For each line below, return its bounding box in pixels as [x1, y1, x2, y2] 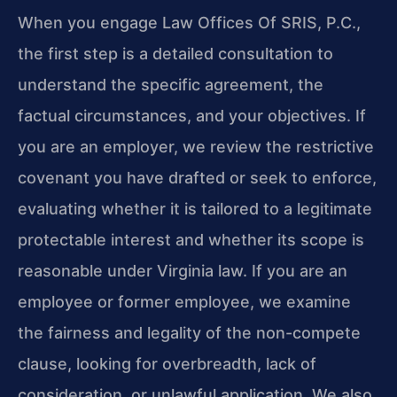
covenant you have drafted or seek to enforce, [18, 167, 377, 187]
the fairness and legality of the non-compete [18, 323, 361, 342]
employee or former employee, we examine [18, 292, 351, 311]
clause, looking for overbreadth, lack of [18, 354, 316, 373]
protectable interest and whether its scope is [18, 230, 364, 249]
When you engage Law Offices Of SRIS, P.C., [18, 12, 361, 32]
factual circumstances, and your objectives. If [18, 105, 366, 125]
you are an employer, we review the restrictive [18, 136, 374, 156]
